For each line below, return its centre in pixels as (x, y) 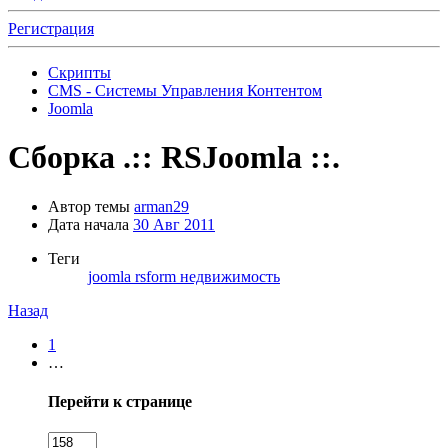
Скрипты (79, 72)
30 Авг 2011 (174, 224)
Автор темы (89, 206)
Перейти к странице (120, 402)
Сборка (61, 157)
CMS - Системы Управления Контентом (185, 90)
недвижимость (230, 276)
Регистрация (51, 28)
